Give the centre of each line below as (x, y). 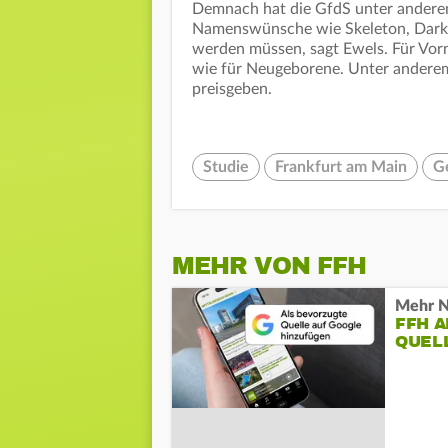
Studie (226, 167)
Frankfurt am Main (341, 167)
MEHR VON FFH (269, 266)
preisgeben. (232, 89)
